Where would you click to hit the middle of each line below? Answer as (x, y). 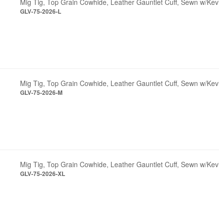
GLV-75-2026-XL (43, 173)
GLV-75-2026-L (41, 11)
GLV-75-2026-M (42, 92)
